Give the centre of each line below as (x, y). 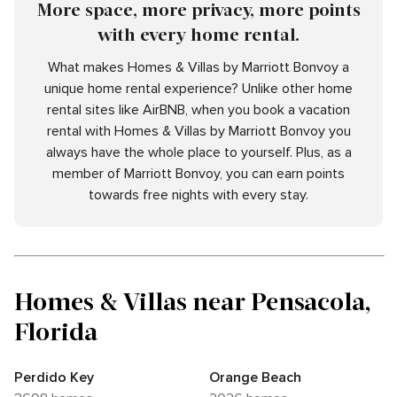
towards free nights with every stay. (198, 195)
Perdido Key (54, 378)
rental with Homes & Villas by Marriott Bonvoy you (198, 132)
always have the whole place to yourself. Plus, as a (198, 153)
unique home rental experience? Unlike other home (198, 89)
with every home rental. (198, 34)
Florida (56, 331)
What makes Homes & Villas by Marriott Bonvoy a (198, 68)
